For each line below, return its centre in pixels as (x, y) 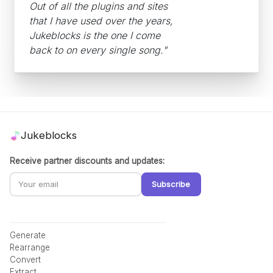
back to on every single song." (98, 50)
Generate (28, 235)
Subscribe (171, 184)
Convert (25, 259)
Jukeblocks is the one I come (95, 35)
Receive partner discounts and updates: (87, 161)
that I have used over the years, (101, 21)
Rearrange (30, 247)
